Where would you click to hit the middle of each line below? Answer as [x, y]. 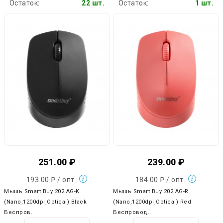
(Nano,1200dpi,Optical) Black [45, 202]
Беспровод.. [132, 212]
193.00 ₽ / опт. [52, 179]
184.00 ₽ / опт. [161, 179]
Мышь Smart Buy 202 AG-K [42, 191]
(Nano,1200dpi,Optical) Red [152, 202]
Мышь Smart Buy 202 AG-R [151, 191]
